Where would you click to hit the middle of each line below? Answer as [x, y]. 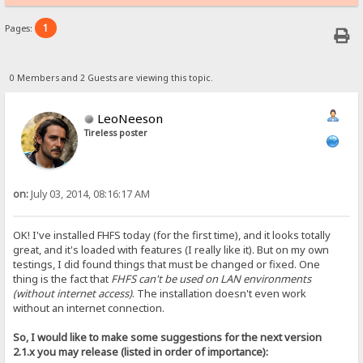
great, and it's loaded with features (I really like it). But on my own [171, 250]
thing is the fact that [62, 279]
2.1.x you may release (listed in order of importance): [141, 352]
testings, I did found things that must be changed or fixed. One [167, 265]
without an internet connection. [89, 308]
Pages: [20, 28]
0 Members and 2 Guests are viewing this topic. [111, 77]
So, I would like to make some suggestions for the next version [168, 337]
